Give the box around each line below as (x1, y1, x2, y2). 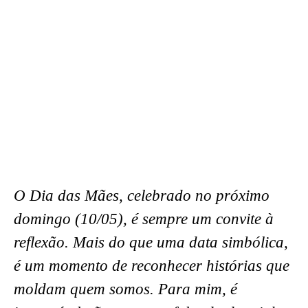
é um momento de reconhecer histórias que (14, 256, 289, 274)
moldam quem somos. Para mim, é (14, 280, 237, 298)
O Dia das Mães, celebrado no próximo (14, 186, 269, 204)
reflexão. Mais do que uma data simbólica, (14, 233, 288, 251)
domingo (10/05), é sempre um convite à (14, 210, 274, 228)
